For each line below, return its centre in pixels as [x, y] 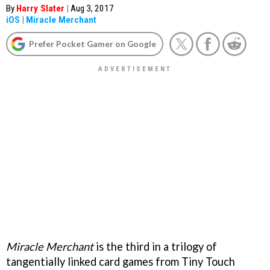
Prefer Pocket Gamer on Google [93, 44]
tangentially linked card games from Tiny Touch [121, 261]
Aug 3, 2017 [92, 8]
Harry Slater [40, 8]
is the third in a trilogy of [155, 246]
